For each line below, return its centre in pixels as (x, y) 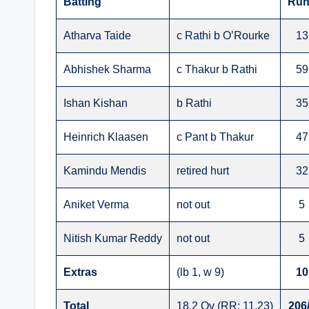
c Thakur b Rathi (217, 70)
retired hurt (203, 171)
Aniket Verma (96, 205)
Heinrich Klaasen (106, 137)
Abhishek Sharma (107, 70)
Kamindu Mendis (105, 171)
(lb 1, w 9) (200, 272)
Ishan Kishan (96, 103)
